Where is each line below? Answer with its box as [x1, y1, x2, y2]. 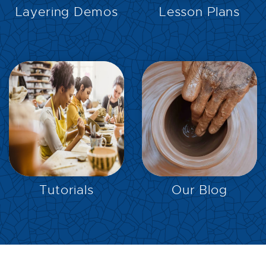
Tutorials [39, 182, 94, 198]
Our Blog [172, 182, 227, 198]
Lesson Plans [159, 4, 240, 20]
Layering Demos [15, 4, 118, 20]
